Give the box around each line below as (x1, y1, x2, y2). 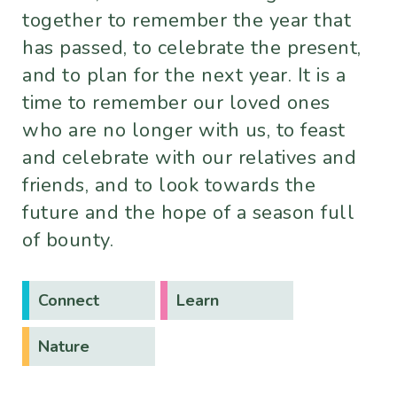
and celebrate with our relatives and (22, 144, 356, 172)
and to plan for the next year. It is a (22, 62, 346, 90)
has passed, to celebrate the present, (22, 35, 362, 62)
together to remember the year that (22, 7, 351, 35)
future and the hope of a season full (22, 199, 354, 227)
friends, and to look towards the (22, 172, 315, 199)
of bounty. (22, 227, 113, 254)
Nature (38, 336, 90, 358)
